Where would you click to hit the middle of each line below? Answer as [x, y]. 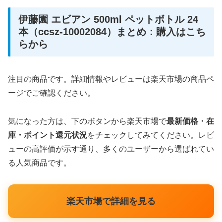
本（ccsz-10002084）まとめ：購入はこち [112, 31]
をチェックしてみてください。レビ [151, 135]
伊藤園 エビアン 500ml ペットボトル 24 [108, 19]
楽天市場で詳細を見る [111, 201]
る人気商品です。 [40, 163]
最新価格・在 [190, 121]
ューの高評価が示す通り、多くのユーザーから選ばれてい [111, 149]
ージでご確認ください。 [52, 93]
